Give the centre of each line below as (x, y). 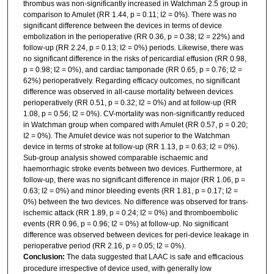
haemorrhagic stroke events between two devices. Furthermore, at (132, 168)
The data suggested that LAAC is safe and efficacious (155, 257)
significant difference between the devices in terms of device (122, 25)
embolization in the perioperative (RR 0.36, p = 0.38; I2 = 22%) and (134, 36)
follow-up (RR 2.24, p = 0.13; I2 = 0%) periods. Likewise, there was (133, 47)
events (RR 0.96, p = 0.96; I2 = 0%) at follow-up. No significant (125, 224)
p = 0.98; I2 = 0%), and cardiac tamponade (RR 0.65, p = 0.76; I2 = (132, 69)
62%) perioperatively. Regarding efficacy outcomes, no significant (131, 80)
